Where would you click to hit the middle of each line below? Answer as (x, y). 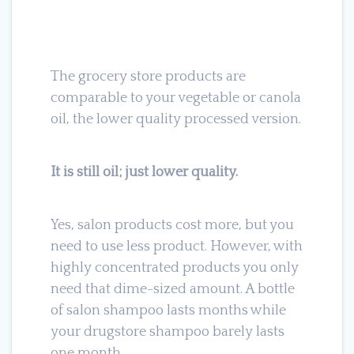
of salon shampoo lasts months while (168, 310)
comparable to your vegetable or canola (175, 98)
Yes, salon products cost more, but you (172, 225)
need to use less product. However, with (176, 246)
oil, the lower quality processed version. (175, 119)
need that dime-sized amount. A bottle (172, 289)
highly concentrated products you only (174, 267)
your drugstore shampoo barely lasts (167, 331)
